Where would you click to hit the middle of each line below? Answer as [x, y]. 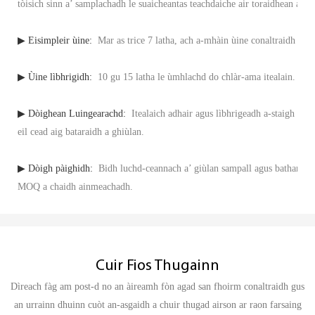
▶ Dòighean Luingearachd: [73, 114]
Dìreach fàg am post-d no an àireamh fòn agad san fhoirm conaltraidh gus [157, 287]
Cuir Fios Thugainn [157, 266]
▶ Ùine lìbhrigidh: [56, 77]
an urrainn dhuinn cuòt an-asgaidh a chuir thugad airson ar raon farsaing [157, 305]
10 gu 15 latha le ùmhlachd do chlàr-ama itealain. [195, 77]
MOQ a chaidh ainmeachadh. [75, 187]
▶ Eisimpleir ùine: [56, 41]
